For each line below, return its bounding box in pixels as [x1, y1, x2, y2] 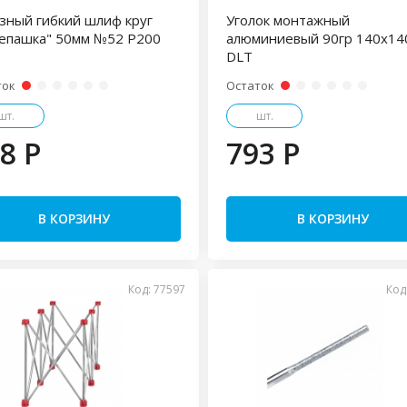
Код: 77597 [127, 282, 185, 297]
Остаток [225, 77, 274, 94]
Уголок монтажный [225, 11, 350, 29]
